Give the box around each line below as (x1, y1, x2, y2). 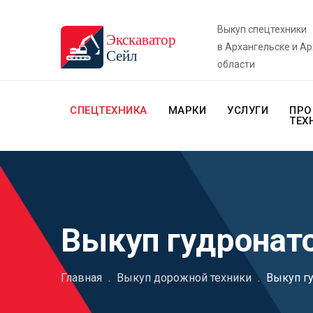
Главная (61, 271, 102, 284)
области (217, 59, 255, 70)
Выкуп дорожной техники (117, 271, 252, 284)
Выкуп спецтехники (217, 24, 307, 35)
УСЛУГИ (227, 104, 268, 117)
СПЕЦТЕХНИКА (70, 104, 147, 117)
